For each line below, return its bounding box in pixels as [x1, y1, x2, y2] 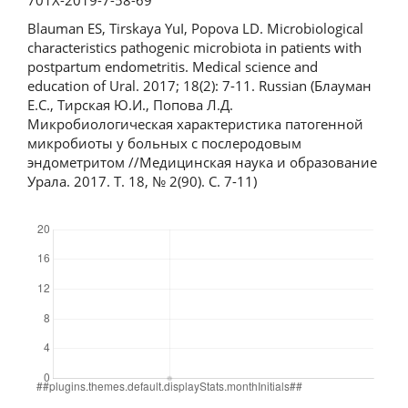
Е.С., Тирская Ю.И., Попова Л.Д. [27, 96, 233, 115]
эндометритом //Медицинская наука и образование [27, 153, 377, 172]
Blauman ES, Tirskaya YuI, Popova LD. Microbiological [27, 19, 363, 38]
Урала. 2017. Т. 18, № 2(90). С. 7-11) [27, 172, 257, 191]
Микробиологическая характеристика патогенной [27, 115, 363, 134]
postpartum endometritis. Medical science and [27, 57, 318, 76]
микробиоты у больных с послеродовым [27, 134, 301, 153]
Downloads [37, 204, 87, 219]
